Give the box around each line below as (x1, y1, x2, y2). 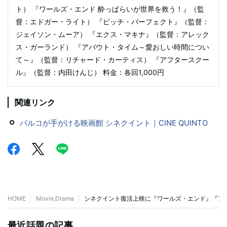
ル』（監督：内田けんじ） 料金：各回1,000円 (16, 67, 164, 77)
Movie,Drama (36, 194, 74, 202)
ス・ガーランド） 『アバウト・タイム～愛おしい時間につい (16, 42, 209, 51)
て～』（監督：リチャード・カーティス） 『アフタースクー (16, 55, 209, 64)
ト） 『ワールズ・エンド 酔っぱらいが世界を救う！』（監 (16, 4, 204, 13)
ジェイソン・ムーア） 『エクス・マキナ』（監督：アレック (16, 29, 209, 39)
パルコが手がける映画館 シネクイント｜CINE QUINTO (20, 118, 208, 128)
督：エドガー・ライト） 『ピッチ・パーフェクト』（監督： (16, 17, 209, 26)
